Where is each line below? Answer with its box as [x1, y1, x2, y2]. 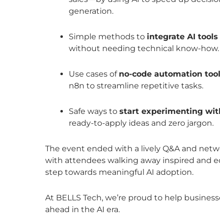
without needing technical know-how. [69, 43, 219, 53]
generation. [69, 6, 113, 16]
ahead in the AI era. [45, 204, 120, 214]
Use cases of [69, 69, 119, 79]
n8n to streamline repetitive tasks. [69, 81, 203, 90]
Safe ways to [69, 106, 119, 116]
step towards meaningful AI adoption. [45, 167, 193, 177]
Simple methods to [69, 31, 147, 41]
